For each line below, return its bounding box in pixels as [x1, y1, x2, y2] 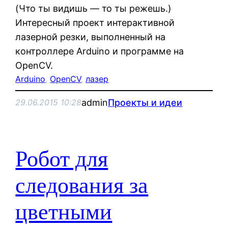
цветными [15, 199, 112, 225]
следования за [15, 173, 149, 198]
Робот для [15, 147, 108, 172]
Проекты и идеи [108, 97, 183, 108]
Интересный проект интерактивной [15, 17, 175, 28]
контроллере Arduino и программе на [15, 45, 184, 56]
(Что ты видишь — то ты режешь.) [15, 3, 172, 14]
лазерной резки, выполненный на [15, 31, 166, 42]
